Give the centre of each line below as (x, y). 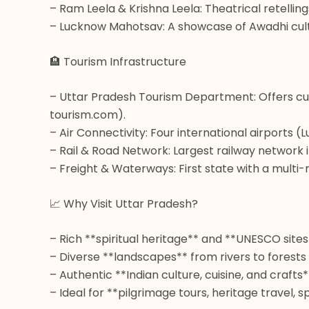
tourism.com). (88, 115)
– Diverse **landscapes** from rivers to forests (178, 257)
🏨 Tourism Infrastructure (118, 62)
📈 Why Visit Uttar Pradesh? (124, 204)
